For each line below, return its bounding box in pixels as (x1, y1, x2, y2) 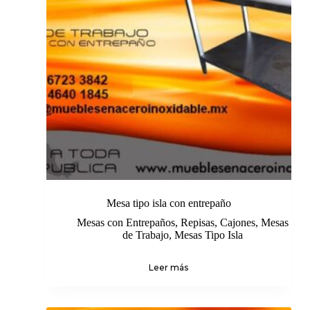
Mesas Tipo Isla (174, 229, 243, 241)
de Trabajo (122, 229, 169, 241)
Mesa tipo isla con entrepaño (106, 197, 231, 210)
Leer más (149, 262, 189, 273)
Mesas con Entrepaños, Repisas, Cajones (76, 217, 255, 229)
